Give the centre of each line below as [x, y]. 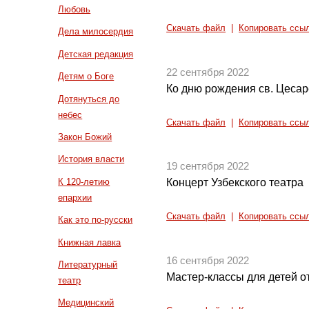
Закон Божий [85, 137]
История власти [91, 159]
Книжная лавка [90, 242]
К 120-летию [84, 181]
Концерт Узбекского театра [235, 183]
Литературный [88, 265]
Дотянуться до [89, 99]
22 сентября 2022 [208, 72]
